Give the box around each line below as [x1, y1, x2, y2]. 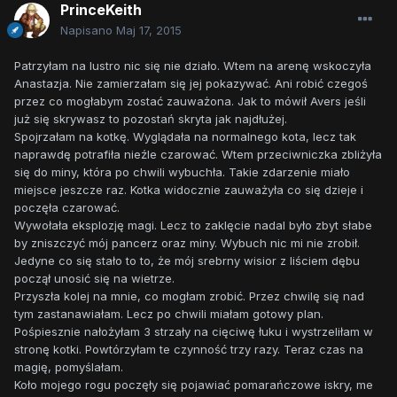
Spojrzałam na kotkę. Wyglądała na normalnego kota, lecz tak [14, 129, 356, 144]
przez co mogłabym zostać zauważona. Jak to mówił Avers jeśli [14, 94, 366, 109]
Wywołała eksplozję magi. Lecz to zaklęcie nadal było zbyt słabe [14, 218, 372, 233]
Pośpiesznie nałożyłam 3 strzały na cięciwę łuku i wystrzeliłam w [14, 324, 373, 339]
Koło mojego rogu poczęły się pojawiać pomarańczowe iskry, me [14, 378, 373, 393]
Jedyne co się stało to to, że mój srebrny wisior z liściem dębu [14, 253, 360, 269]
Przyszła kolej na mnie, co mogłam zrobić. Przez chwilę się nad [14, 289, 364, 304]
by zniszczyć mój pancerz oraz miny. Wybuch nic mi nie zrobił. [14, 236, 360, 251]
